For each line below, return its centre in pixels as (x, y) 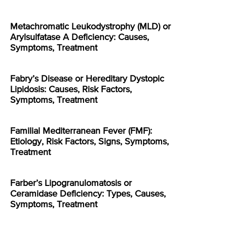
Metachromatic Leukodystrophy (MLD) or (90, 27)
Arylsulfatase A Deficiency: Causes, (80, 37)
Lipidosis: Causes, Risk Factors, (71, 89)
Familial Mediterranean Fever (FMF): (81, 131)
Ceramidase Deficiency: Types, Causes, (88, 194)
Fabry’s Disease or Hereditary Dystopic (87, 79)
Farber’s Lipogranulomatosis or (71, 183)
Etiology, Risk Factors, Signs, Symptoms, (89, 142)
